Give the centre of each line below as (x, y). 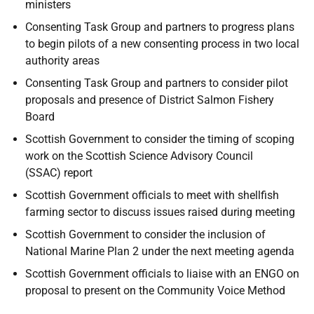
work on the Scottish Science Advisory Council (139, 156)
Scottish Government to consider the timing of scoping (160, 139)
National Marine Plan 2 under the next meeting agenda (160, 251)
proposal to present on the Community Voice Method (155, 291)
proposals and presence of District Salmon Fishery (150, 100)
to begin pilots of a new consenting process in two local (162, 44)
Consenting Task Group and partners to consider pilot (157, 83)
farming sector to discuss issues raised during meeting (160, 212)
